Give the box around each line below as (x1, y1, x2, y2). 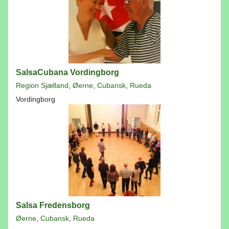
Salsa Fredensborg (16, 201, 90, 210)
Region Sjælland (16, 81, 68, 89)
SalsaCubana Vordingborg (16, 68, 119, 77)
